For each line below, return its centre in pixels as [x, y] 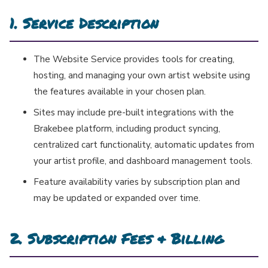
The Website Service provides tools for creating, [134, 60]
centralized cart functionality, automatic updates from [144, 145]
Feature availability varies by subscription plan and [137, 182]
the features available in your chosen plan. [120, 92]
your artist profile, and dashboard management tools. [143, 161]
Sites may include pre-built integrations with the [134, 113]
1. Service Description [84, 23]
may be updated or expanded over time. [117, 198]
